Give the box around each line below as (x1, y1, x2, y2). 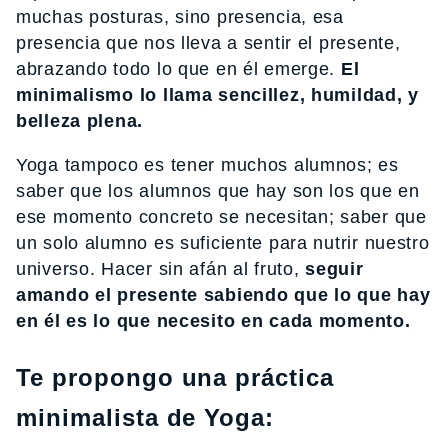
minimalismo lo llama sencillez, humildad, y (16, 84, 419, 105)
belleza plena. (16, 110, 144, 131)
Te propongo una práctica (16, 363, 335, 391)
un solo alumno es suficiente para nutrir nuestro (16, 232, 430, 253)
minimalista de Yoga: (16, 403, 275, 431)
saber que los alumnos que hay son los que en (16, 180, 420, 201)
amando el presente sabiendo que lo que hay (16, 284, 431, 305)
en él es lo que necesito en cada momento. (16, 310, 411, 331)
